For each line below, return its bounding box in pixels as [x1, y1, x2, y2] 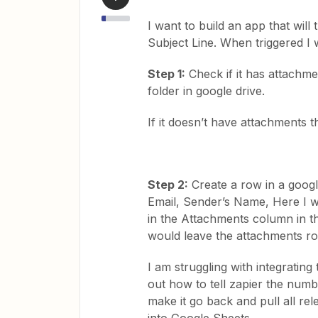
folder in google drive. [148, 84, 265, 98]
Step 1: [148, 67, 185, 81]
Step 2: [148, 177, 188, 192]
